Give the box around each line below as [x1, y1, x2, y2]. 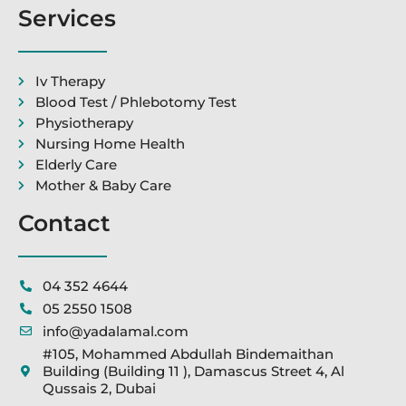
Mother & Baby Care [34, 177, 171, 195]
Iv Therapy [34, 72, 105, 91]
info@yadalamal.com [43, 323, 189, 341]
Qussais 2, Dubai [43, 380, 157, 398]
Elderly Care [34, 156, 117, 174]
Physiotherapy [34, 114, 133, 132]
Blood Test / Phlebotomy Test [34, 93, 237, 111]
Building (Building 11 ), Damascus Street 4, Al [43, 362, 345, 381]
